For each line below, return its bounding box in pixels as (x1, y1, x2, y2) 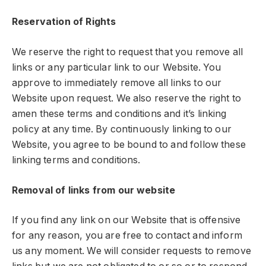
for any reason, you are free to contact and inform (12, 230, 242, 242)
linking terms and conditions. (12, 154, 141, 166)
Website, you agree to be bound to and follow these (12, 139, 246, 150)
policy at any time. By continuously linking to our (12, 123, 232, 135)
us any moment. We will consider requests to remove (12, 245, 251, 257)
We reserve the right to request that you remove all (12, 46, 243, 58)
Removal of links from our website (12, 184, 176, 196)
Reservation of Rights (12, 16, 116, 28)
